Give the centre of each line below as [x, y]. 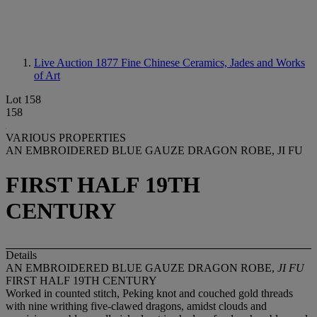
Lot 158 [23, 99]
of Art [47, 75]
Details [21, 255]
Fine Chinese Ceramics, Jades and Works [213, 63]
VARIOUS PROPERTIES [66, 138]
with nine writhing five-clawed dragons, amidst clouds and [136, 306]
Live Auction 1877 [77, 63]
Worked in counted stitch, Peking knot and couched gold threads [149, 293]
